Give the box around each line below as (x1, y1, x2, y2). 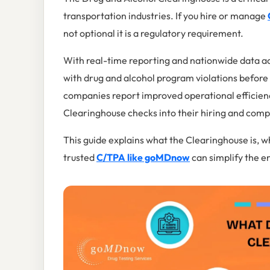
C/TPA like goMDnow (96, 151, 190, 164)
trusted (63, 151, 96, 164)
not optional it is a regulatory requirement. (63, 27, 243, 40)
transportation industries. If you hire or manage (63, 10, 268, 22)
